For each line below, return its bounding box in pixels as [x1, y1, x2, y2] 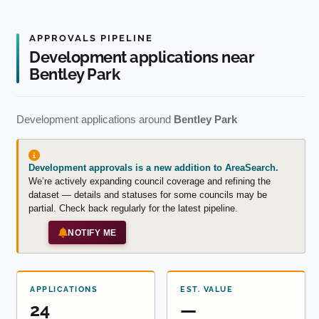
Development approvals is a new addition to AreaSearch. [28, 162, 278, 174]
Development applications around [16, 113, 174, 126]
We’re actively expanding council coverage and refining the [28, 176, 271, 187]
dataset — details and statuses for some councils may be [28, 189, 267, 201]
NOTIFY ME [68, 227, 117, 238]
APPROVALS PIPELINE [29, 33, 153, 44]
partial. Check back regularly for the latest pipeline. [28, 203, 238, 214]
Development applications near [29, 48, 255, 67]
